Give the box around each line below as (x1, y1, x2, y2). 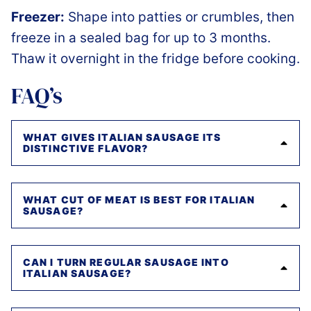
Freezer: (11, 9, 65, 26)
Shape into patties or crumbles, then (65, 9, 294, 26)
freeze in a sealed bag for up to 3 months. (11, 30, 271, 47)
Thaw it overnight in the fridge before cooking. (11, 51, 300, 67)
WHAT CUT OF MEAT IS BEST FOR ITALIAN (23, 194, 255, 206)
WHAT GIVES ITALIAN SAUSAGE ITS (23, 131, 221, 144)
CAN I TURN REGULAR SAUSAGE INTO (23, 256, 229, 269)
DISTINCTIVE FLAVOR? (23, 142, 149, 155)
